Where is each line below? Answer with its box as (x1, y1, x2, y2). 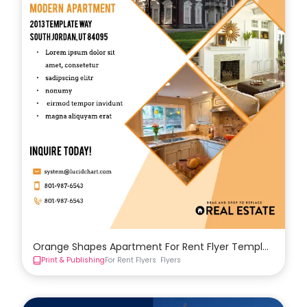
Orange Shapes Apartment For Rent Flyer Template (33, 239, 279, 254)
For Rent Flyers (105, 254, 156, 265)
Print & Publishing (41, 254, 105, 265)
